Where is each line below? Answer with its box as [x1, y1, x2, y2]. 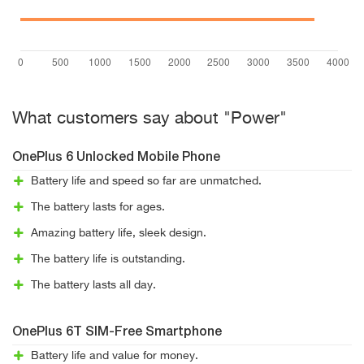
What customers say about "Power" [12, 110, 287, 128]
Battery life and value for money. [30, 350, 198, 362]
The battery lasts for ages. [30, 201, 165, 213]
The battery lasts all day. [30, 279, 156, 291]
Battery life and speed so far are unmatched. [30, 175, 262, 187]
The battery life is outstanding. [30, 253, 185, 265]
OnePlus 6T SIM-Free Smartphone [12, 326, 222, 339]
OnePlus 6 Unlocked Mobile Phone [12, 151, 220, 164]
